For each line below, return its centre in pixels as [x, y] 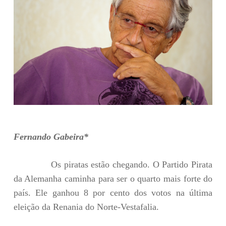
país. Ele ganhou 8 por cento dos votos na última [113, 192]
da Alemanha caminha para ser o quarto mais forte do [113, 178]
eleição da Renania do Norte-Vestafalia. [86, 207]
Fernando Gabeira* [51, 136]
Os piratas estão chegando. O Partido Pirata [113, 164]
